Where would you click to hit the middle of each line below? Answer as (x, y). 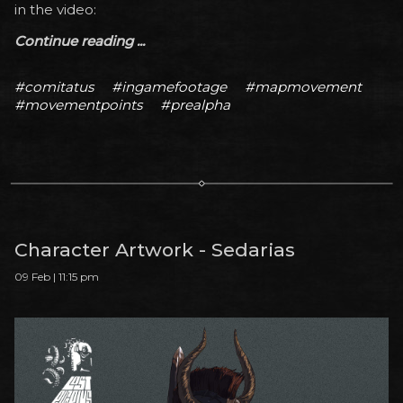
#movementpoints (78, 105)
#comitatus (54, 87)
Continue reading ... (80, 41)
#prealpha (195, 105)
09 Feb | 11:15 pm (57, 276)
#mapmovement (303, 87)
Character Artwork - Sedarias (155, 249)
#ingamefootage (169, 87)
